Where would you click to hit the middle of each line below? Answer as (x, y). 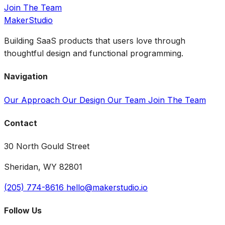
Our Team (128, 100)
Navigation (26, 77)
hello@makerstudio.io (107, 188)
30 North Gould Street (47, 146)
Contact (21, 123)
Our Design (85, 100)
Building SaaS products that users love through (95, 41)
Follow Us (23, 211)
